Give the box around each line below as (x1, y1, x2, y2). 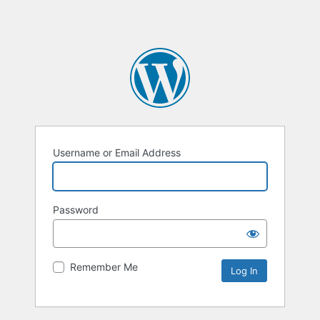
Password (53, 204, 99, 216)
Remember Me (70, 261, 138, 274)
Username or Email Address (53, 146, 181, 159)
